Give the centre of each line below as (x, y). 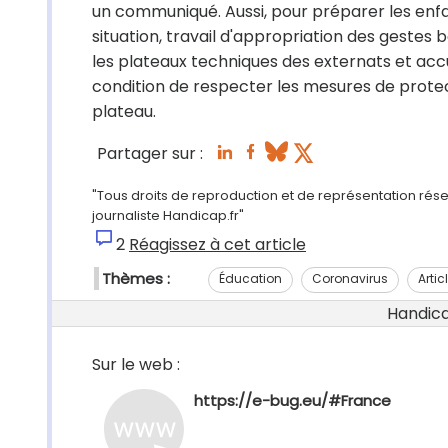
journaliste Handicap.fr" (168, 215)
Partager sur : (150, 154)
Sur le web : (136, 364)
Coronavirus (350, 278)
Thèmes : (136, 278)
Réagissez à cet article (217, 244)
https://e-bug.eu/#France (292, 400)
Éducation (250, 278)
